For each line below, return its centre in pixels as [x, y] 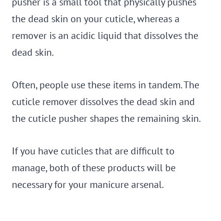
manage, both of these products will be [94, 168]
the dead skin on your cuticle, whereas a [96, 19]
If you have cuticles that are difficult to [93, 151]
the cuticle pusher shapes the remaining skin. [106, 118]
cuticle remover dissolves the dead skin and [103, 102]
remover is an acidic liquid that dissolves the [105, 36]
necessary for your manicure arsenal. [88, 184]
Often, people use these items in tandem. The [106, 85]
